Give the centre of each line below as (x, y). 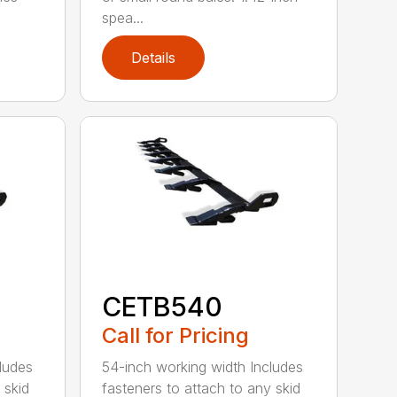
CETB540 (163, 307)
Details (154, 57)
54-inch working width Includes (203, 367)
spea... (123, 17)
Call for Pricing (176, 336)
